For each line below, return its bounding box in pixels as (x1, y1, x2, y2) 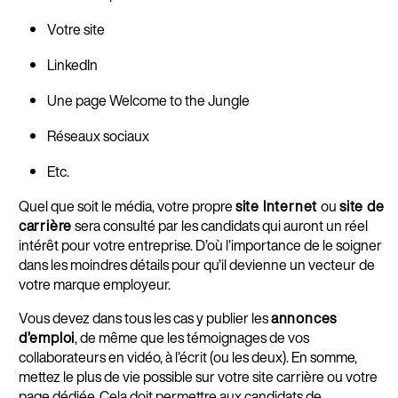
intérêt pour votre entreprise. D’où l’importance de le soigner (18, 235, 382, 257)
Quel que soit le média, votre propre (18, 195, 235, 218)
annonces (270, 307, 338, 330)
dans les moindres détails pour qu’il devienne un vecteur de (18, 254, 375, 276)
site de (339, 195, 385, 218)
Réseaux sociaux (46, 125, 149, 147)
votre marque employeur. (18, 274, 173, 296)
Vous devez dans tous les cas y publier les (18, 307, 271, 330)
